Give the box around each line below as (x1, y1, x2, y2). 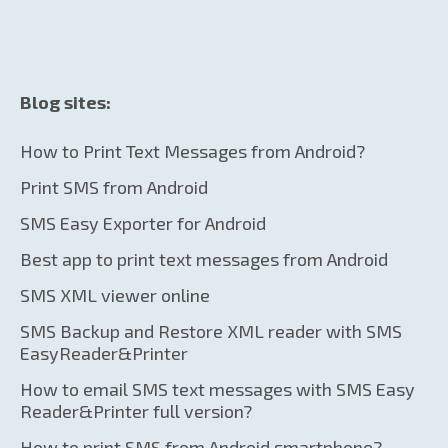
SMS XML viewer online (20, 283, 210, 306)
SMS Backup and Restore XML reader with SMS (20, 319, 402, 342)
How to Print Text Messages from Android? (20, 139, 365, 162)
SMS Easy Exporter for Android (20, 211, 266, 234)
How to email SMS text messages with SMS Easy (20, 377, 415, 400)
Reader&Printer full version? (20, 399, 252, 422)
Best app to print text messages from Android (20, 247, 388, 270)
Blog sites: (20, 90, 111, 113)
